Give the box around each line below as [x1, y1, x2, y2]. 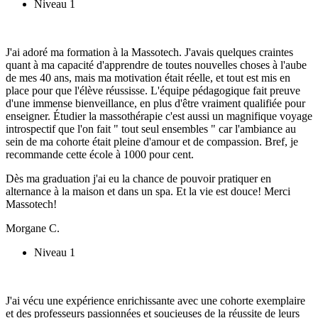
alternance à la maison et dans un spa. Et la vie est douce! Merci [6, 185, 290, 197]
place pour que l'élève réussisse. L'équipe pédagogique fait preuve [6, 84, 300, 97]
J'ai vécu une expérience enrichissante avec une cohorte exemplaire [6, 294, 305, 307]
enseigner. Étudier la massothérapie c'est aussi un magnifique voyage [6, 109, 312, 122]
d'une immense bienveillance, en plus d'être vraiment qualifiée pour [6, 97, 305, 109]
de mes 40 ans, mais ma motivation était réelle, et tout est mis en [6, 71, 290, 84]
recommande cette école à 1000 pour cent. [6, 148, 194, 160]
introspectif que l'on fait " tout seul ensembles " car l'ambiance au [6, 122, 296, 135]
